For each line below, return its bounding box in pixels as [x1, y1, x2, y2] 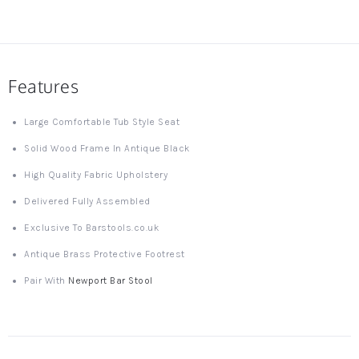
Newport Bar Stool [68, 275, 153, 286]
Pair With [24, 275, 68, 286]
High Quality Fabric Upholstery [24, 169, 173, 180]
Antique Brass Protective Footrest [24, 248, 185, 260]
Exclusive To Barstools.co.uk [24, 222, 159, 233]
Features [8, 75, 79, 97]
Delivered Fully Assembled [24, 196, 151, 207]
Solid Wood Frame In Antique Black [24, 143, 191, 154]
